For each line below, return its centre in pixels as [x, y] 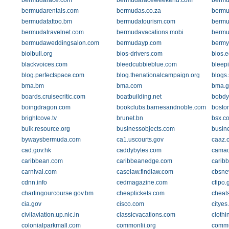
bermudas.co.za [139, 11]
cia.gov [31, 204]
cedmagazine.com [142, 182]
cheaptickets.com [140, 193]
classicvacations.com [146, 215]
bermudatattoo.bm [47, 21]
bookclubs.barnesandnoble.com [161, 107]
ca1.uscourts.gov [140, 140]
